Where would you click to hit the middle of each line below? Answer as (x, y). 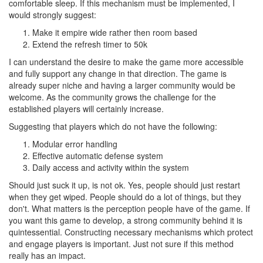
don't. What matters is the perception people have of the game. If (129, 208)
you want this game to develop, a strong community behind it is (126, 220)
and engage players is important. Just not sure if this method (121, 244)
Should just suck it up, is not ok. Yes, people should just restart (124, 185)
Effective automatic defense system (98, 156)
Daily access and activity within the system (111, 167)
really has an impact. (47, 255)
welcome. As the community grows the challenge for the (112, 97)
